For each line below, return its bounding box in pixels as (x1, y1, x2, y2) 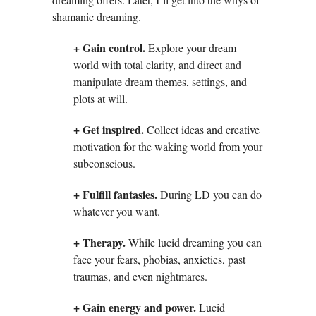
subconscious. (73, 156, 135, 171)
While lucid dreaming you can (128, 235, 262, 250)
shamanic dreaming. (52, 9, 141, 25)
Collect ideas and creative (147, 122, 260, 138)
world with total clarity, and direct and (73, 57, 241, 73)
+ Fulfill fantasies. (73, 186, 160, 203)
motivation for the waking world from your (73, 139, 262, 154)
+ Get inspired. (73, 121, 147, 138)
